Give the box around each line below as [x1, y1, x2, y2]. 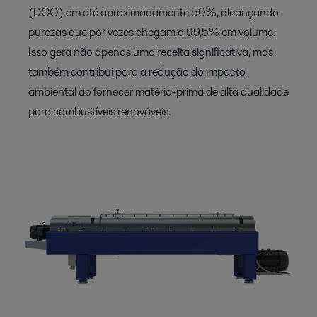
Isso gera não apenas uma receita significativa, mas [28, 43, 273, 60]
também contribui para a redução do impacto [28, 63, 246, 80]
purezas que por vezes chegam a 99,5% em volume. [28, 23, 275, 40]
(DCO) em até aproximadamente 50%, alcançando [28, 4, 279, 21]
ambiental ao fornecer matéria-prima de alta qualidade [28, 83, 289, 100]
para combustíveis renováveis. [28, 103, 171, 120]
